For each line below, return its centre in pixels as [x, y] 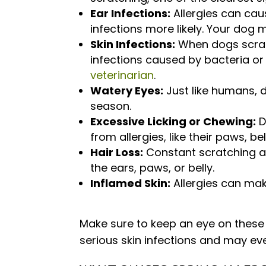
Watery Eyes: [127, 91]
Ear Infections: [131, 14]
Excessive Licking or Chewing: [173, 122]
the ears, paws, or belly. [153, 168]
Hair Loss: [117, 153]
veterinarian [122, 75]
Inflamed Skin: [131, 183]
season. [111, 106]
